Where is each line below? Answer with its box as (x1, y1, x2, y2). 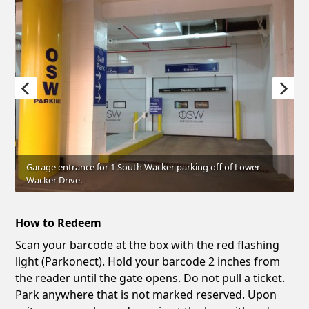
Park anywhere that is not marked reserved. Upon (15, 287, 277, 303)
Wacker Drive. (26, 174, 83, 187)
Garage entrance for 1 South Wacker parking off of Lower (26, 161, 261, 174)
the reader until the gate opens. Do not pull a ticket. (15, 270, 286, 286)
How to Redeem (15, 215, 102, 231)
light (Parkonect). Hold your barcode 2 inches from (15, 254, 281, 270)
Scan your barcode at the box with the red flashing (15, 237, 280, 253)
